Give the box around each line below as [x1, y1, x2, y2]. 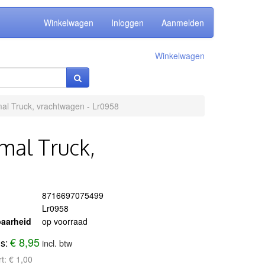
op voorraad [42, 215, 88, 227]
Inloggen [111, 17, 144, 28]
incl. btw [42, 237, 73, 249]
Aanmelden [161, 17, 204, 28]
